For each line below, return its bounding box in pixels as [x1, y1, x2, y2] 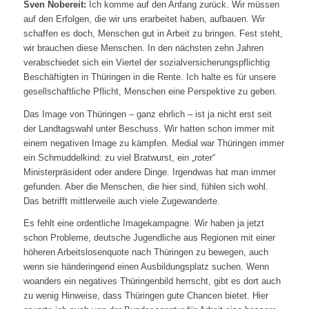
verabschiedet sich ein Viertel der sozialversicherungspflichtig [23, 57, 270, 68]
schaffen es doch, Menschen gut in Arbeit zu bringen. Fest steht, [23, 28, 283, 39]
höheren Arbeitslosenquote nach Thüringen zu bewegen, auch [23, 246, 268, 257]
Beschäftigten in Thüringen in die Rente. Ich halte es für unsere [23, 72, 276, 83]
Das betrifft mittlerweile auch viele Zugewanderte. [23, 195, 220, 206]
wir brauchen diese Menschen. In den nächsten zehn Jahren [23, 43, 263, 54]
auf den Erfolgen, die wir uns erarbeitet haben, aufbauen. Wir [23, 14, 265, 25]
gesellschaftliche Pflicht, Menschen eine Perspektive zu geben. [23, 86, 277, 97]
